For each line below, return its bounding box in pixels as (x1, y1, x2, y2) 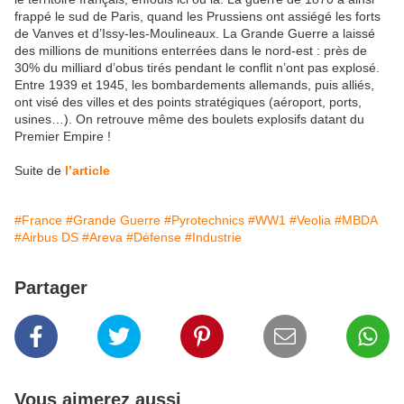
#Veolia (289, 213, 331, 228)
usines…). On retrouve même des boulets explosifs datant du (14, 112, 364, 127)
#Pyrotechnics (164, 213, 244, 228)
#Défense (126, 230, 181, 245)
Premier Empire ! (14, 129, 111, 144)
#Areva (82, 230, 123, 245)
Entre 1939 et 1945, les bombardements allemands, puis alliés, (14, 78, 374, 93)
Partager (14, 278, 87, 298)
